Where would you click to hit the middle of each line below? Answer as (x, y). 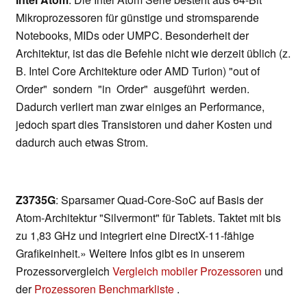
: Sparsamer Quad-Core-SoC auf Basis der (159, 200)
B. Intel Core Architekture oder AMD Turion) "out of (138, 71)
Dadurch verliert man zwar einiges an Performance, (140, 107)
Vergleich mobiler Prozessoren (187, 271)
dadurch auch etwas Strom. (82, 143)
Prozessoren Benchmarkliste (106, 289)
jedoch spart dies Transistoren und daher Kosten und (144, 125)
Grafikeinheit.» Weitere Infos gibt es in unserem (130, 254)
